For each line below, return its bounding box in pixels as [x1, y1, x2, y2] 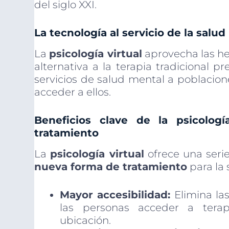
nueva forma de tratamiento [34, 161, 188, 173]
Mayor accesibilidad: [60, 189, 171, 201]
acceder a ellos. [34, 86, 111, 99]
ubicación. [60, 214, 111, 227]
